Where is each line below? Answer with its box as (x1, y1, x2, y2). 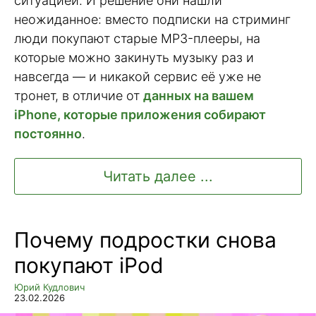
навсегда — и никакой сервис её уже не (14, 68, 261, 84)
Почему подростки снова (14, 227, 276, 253)
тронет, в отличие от (14, 87, 143, 103)
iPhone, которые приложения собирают (14, 107, 266, 122)
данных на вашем (143, 87, 254, 103)
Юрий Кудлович (14, 281, 85, 293)
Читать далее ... (103, 168, 213, 186)
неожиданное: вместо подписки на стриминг (14, 11, 291, 27)
